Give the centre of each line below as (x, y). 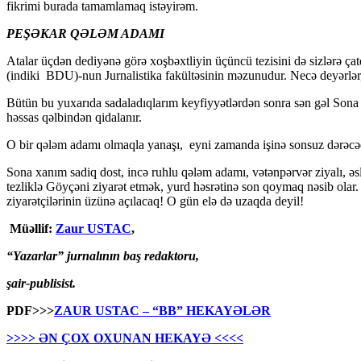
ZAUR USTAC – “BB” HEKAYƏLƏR (162, 310)
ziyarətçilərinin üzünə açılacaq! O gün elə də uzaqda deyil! (155, 201)
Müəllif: (33, 228)
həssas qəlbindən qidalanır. (74, 117)
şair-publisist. (41, 283)
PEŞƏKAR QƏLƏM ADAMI (85, 33)
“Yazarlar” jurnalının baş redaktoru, (103, 255)
